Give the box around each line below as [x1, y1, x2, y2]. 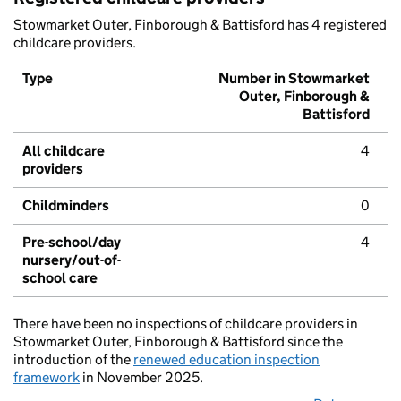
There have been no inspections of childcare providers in [13, 315, 358, 333]
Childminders [22, 197, 109, 215]
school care [22, 269, 98, 287]
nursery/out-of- [22, 252, 121, 269]
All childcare [22, 142, 105, 160]
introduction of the [13, 351, 133, 369]
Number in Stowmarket [218, 70, 370, 88]
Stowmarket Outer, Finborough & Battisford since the [13, 333, 343, 351]
